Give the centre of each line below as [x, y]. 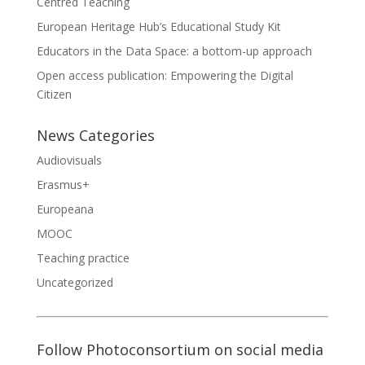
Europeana [65, 209]
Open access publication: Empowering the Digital [165, 75]
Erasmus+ [63, 184]
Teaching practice [83, 257]
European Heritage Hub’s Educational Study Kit [158, 26]
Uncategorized [75, 282]
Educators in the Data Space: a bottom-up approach [174, 51]
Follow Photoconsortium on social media [180, 349]
